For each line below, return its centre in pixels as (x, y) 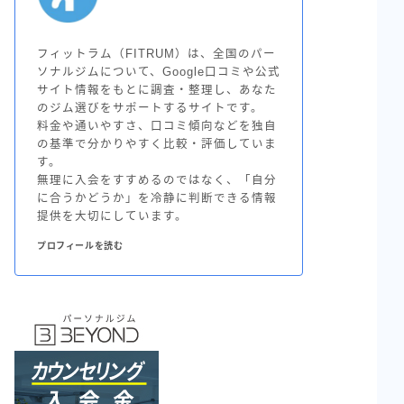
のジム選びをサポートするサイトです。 (150, 108)
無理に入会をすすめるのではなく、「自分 (157, 180)
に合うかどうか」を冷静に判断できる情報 (157, 198)
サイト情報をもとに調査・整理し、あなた (157, 90)
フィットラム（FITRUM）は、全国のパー (156, 54)
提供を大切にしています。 (112, 216)
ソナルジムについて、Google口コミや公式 (159, 72)
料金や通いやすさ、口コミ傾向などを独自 (157, 126)
